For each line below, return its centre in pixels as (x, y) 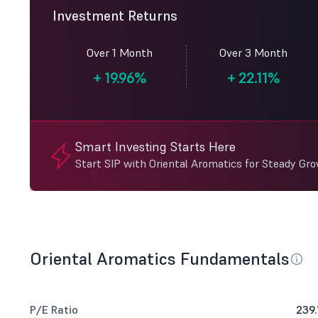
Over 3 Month (253, 53)
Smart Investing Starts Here (155, 147)
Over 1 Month (119, 53)
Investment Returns (115, 16)
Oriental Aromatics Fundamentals (160, 259)
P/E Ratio (54, 309)
